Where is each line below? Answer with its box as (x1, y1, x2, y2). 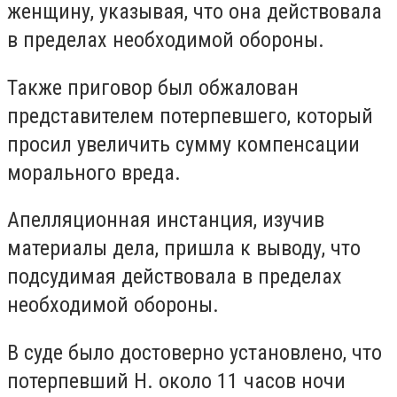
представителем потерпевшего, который (7, 103, 373, 128)
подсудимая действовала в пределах (7, 264, 342, 290)
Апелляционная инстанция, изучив (7, 207, 324, 233)
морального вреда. (7, 160, 181, 185)
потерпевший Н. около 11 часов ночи (7, 368, 346, 393)
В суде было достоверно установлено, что (7, 339, 382, 365)
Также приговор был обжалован (7, 74, 299, 100)
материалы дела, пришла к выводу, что (7, 236, 361, 261)
